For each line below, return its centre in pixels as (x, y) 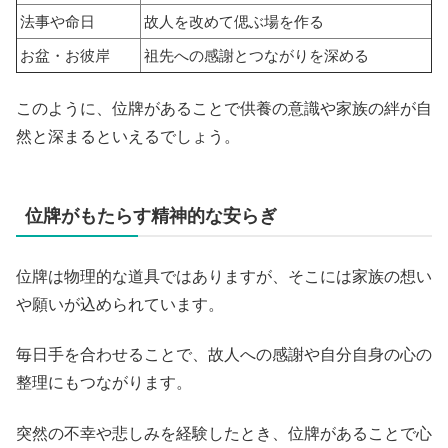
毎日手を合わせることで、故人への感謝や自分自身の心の (224, 355)
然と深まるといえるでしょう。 (128, 136)
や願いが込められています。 (120, 304)
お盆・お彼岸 (65, 55)
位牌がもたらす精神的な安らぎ (151, 215)
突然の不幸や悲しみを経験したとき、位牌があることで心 (224, 433)
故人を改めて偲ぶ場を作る (234, 21)
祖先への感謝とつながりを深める (256, 55)
